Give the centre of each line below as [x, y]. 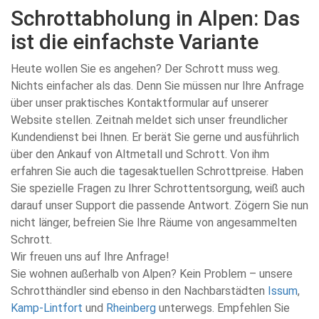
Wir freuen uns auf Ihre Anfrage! [90, 257]
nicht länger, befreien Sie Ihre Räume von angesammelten [154, 223]
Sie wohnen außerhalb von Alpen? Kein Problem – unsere [152, 274]
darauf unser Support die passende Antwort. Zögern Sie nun [159, 205]
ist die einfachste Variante [135, 42]
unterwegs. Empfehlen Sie [223, 308]
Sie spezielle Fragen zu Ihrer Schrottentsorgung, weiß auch [158, 188]
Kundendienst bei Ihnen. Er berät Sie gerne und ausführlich [155, 137]
